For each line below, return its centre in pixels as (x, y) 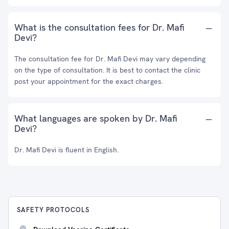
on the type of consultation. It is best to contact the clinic (107, 70)
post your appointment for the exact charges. (89, 81)
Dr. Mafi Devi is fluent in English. (66, 150)
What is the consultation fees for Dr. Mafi (99, 27)
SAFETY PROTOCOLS (53, 210)
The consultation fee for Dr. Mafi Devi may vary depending (110, 59)
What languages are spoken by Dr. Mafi (96, 118)
